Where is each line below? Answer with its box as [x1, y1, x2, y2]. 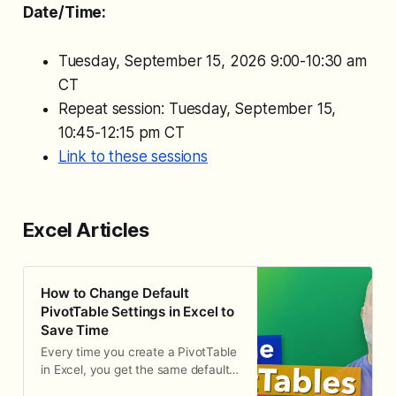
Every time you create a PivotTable [41, 345, 237, 360]
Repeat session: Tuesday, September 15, [57, 99, 337, 118]
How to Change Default [41, 285, 189, 302]
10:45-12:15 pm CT [57, 123, 185, 141]
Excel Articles [22, 217, 149, 241]
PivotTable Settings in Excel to [41, 303, 234, 321]
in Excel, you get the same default [41, 362, 230, 377]
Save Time [41, 322, 109, 339]
